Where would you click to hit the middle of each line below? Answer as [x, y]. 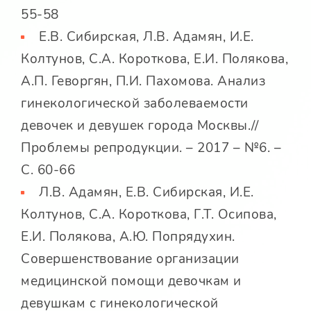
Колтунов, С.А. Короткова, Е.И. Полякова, [154, 59]
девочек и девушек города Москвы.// [140, 126]
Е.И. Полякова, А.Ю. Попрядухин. [128, 237]
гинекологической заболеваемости [135, 104]
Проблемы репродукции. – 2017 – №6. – [151, 148]
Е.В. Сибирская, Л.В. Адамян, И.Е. [144, 37]
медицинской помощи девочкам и [131, 281]
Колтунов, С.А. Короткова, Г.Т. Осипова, [149, 215]
